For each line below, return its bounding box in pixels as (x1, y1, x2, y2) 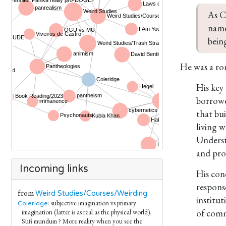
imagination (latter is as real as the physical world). (22, 208, 151, 216)
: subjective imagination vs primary (48, 199, 136, 207)
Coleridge (18, 200, 48, 207)
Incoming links (20, 163, 88, 175)
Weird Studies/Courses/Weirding (35, 189, 147, 198)
